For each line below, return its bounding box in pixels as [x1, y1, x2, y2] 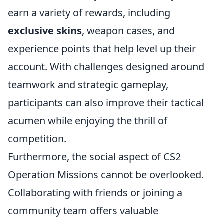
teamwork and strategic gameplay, [8, 78, 168, 91]
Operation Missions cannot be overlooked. [8, 168, 204, 181]
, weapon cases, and [82, 24, 175, 37]
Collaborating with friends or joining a [8, 186, 182, 199]
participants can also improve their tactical [8, 96, 204, 109]
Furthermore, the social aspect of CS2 [8, 150, 181, 163]
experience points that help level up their [8, 42, 196, 55]
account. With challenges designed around [8, 60, 204, 73]
